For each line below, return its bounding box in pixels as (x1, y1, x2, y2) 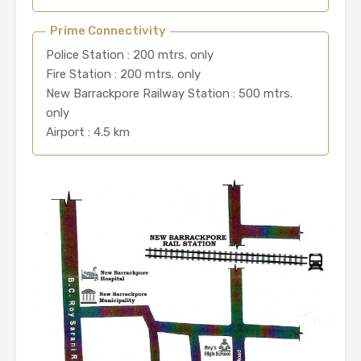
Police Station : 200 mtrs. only (46, 48, 214, 63)
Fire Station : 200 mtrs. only (46, 67, 201, 82)
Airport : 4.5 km (46, 125, 130, 140)
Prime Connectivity (50, 23, 166, 39)
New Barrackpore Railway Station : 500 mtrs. (46, 86, 293, 102)
